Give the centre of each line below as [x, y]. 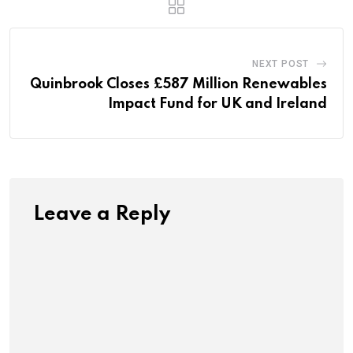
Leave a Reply [102, 214]
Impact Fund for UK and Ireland [217, 104]
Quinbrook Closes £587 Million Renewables [178, 84]
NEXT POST [281, 63]
